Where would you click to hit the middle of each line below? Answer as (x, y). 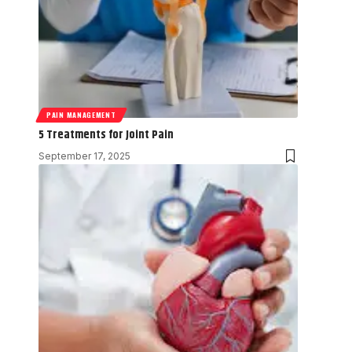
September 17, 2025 (84, 156)
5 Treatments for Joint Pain (106, 134)
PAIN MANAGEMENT (81, 114)
